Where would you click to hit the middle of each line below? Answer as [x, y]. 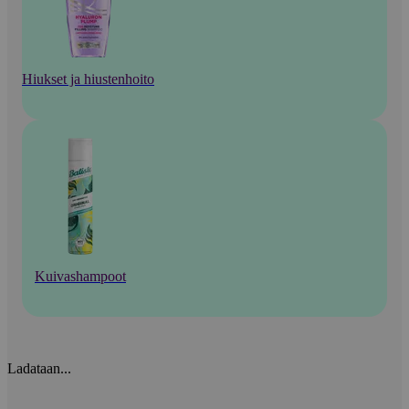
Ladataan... [39, 369]
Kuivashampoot [80, 277]
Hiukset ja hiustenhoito [88, 79]
